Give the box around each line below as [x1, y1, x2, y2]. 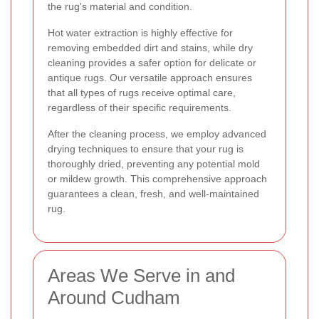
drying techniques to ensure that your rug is [48, 142, 244, 155]
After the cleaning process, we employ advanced [48, 127, 266, 140]
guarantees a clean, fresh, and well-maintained [48, 187, 259, 199]
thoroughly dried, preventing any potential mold [48, 157, 260, 169]
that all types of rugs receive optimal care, [48, 86, 236, 98]
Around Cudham [48, 286, 180, 308]
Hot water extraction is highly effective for [48, 26, 233, 38]
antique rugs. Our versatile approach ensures [48, 71, 252, 83]
